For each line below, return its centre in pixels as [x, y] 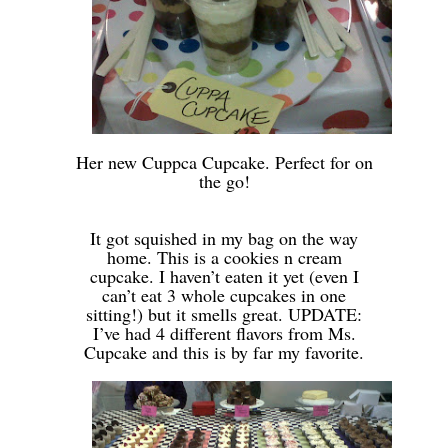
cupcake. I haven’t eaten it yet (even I [224, 275]
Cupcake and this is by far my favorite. [224, 351]
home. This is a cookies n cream [224, 256]
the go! [224, 180]
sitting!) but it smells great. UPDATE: [224, 313]
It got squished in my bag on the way [224, 237]
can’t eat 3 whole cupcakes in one [224, 294]
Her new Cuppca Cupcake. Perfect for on [224, 161]
